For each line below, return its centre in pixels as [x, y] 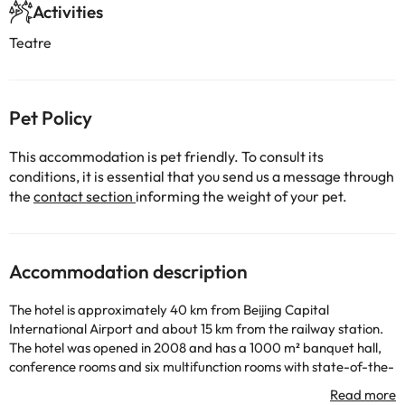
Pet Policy [51, 118]
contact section [85, 196]
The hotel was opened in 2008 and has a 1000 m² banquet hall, [195, 348]
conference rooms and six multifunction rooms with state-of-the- [202, 367]
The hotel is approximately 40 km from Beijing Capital [169, 310]
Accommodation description [128, 271]
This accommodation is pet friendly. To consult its [166, 156]
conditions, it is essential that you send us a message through [202, 176]
